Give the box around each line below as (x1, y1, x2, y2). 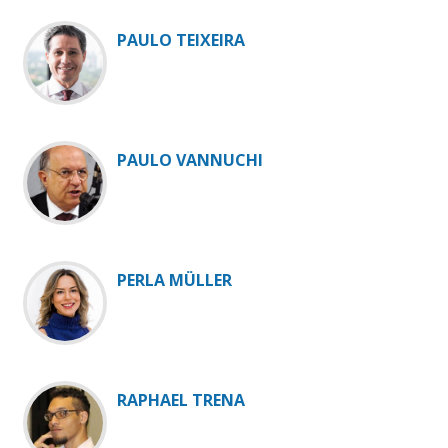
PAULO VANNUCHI (117, 149, 263, 172)
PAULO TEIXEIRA (117, 29, 245, 52)
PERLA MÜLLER (117, 269, 232, 292)
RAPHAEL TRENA (117, 389, 245, 412)
